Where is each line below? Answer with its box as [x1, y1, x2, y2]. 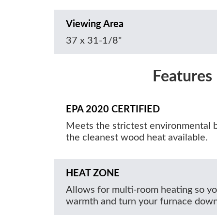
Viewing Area [66, 19, 124, 30]
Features [152, 69, 212, 85]
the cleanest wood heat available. [66, 133, 208, 143]
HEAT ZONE [66, 169, 120, 179]
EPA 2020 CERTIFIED [66, 105, 160, 115]
